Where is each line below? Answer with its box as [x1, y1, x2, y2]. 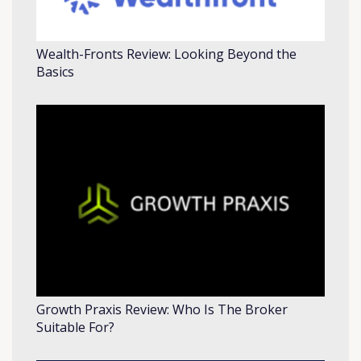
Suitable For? [36, 318, 114, 337]
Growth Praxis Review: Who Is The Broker [36, 301, 288, 319]
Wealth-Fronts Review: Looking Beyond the [36, 44, 297, 63]
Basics [36, 62, 74, 81]
